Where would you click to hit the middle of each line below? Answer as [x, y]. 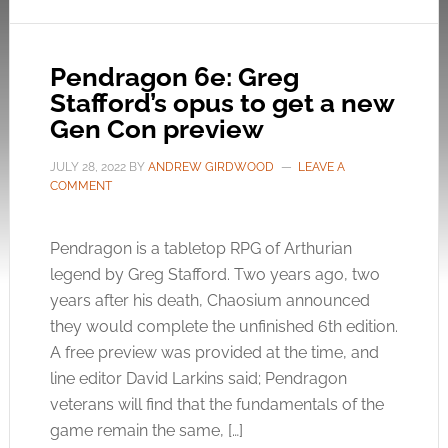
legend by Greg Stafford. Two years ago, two [214, 274]
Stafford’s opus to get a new [221, 103]
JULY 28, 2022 [87, 167]
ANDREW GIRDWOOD [210, 167]
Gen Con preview [156, 129]
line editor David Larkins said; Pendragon [198, 378]
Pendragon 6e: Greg [174, 77]
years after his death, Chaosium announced [209, 300]
